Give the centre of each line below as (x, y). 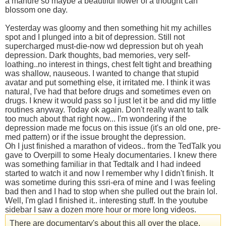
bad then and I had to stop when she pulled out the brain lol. (111, 191)
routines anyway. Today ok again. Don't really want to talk (107, 109)
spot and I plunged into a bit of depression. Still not (95, 37)
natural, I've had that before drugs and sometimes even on (108, 91)
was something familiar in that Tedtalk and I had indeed (103, 164)
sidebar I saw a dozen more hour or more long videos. (101, 209)
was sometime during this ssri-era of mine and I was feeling (110, 182)
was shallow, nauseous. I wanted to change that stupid (102, 73)
